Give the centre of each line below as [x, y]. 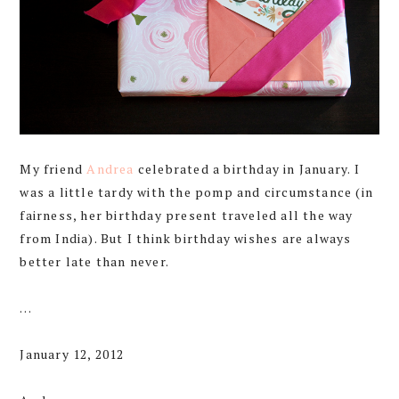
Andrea [110, 168]
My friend [53, 168]
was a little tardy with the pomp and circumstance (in [196, 191]
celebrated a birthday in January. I [247, 168]
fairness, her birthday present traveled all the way [187, 215]
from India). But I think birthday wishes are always [186, 238]
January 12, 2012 [72, 354]
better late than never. [94, 261]
